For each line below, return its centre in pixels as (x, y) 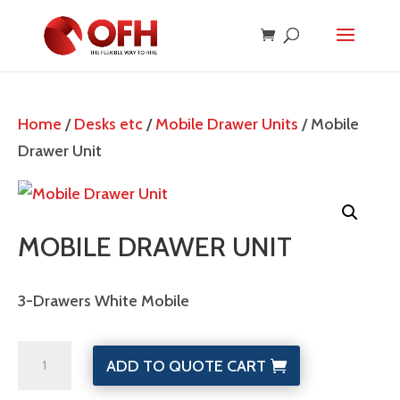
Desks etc (108, 124)
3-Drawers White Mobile (104, 301)
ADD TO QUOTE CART (186, 366)
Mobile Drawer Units (227, 124)
